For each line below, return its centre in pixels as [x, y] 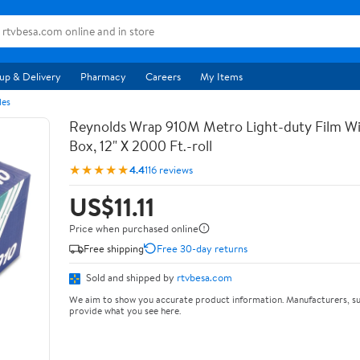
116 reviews [169, 169]
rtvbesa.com [205, 277]
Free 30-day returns [202, 248]
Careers [163, 76]
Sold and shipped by [130, 277]
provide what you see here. [125, 310]
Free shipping [114, 248]
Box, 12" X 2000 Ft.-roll [141, 146]
